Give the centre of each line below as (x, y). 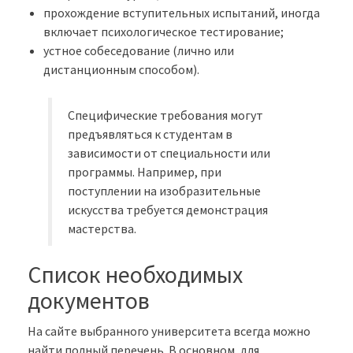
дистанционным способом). (121, 69)
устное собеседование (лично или (139, 50)
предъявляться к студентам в (150, 134)
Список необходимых (135, 274)
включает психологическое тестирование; (163, 31)
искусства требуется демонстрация (168, 209)
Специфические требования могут (166, 115)
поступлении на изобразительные (165, 190)
